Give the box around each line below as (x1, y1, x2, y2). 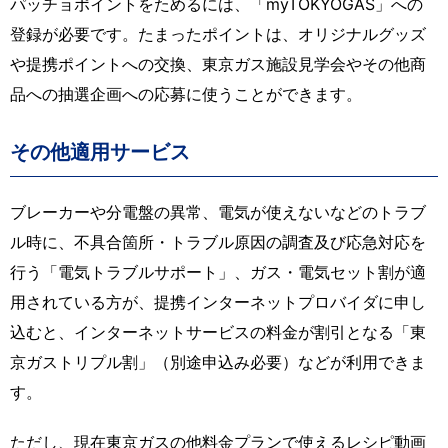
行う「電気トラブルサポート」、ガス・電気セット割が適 (10, 261, 426, 282)
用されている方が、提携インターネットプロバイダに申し (10, 291, 426, 312)
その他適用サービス (10, 139, 190, 164)
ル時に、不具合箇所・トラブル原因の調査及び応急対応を (10, 231, 426, 252)
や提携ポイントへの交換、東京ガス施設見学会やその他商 (10, 53, 426, 74)
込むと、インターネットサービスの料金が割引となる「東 (10, 321, 426, 342)
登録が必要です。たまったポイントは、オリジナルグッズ (10, 23, 426, 44)
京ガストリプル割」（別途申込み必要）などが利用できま (10, 351, 426, 372)
